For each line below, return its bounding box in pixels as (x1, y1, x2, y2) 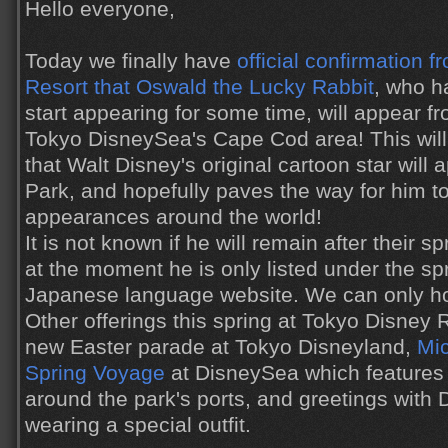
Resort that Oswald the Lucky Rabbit (25, 75, 374, 99)
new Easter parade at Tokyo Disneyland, (25, 335, 417, 359)
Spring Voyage (25, 361, 165, 385)
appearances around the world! (25, 205, 322, 229)
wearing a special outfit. (25, 413, 251, 437)
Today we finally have (25, 49, 237, 73)
